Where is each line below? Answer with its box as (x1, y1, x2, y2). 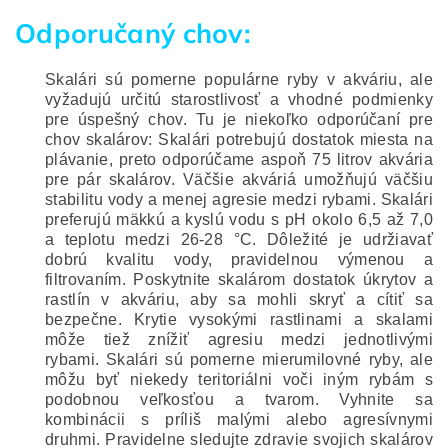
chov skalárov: (45, 131, 159, 148)
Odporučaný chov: (15, 16, 252, 50)
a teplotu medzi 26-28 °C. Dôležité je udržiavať (45, 231, 433, 248)
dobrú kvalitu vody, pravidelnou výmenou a (45, 251, 433, 268)
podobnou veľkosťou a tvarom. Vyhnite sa (45, 391, 433, 408)
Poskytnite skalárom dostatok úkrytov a (133, 271, 433, 288)
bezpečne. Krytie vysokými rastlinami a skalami (45, 311, 433, 328)
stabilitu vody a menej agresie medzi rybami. (45, 191, 381, 208)
